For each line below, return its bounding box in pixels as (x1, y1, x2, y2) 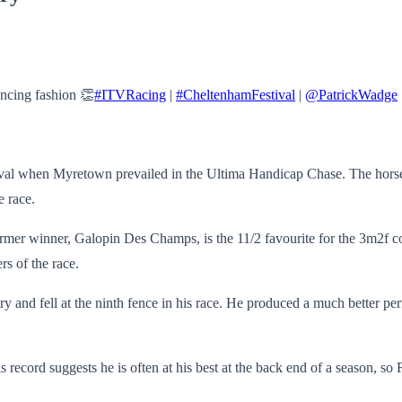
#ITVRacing (94, 86, 166, 102)
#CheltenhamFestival (176, 86, 295, 102)
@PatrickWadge (305, 86, 398, 102)
